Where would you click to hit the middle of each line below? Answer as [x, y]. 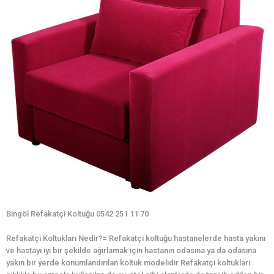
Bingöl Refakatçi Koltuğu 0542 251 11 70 [77, 214]
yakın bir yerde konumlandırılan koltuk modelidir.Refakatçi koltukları [128, 263]
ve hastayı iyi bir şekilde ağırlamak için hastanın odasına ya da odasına [131, 251]
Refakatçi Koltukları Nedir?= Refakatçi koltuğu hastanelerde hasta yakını [136, 239]
